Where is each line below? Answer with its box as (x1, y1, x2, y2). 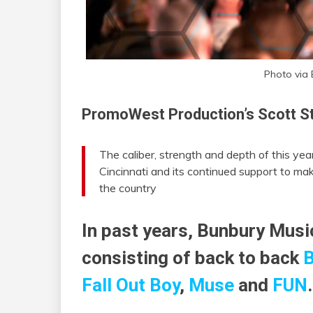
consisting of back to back (82, 247, 303, 268)
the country (99, 180, 156, 195)
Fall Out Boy (82, 274, 180, 296)
